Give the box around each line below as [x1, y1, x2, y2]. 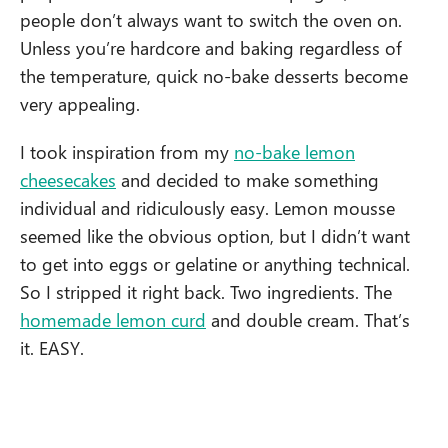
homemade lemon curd [20, 307, 206, 333]
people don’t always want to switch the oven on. [20, 7, 402, 33]
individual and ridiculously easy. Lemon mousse [20, 195, 395, 221]
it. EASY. [20, 335, 84, 361]
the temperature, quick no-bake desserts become [20, 63, 408, 89]
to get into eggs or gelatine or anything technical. [20, 251, 410, 277]
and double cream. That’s [206, 307, 410, 333]
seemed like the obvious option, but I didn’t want [20, 223, 410, 249]
